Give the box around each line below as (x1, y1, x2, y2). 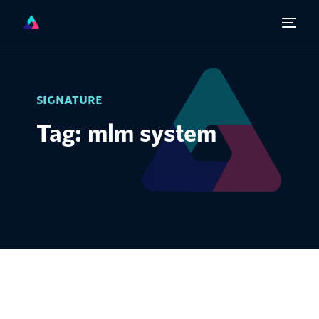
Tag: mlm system (36, 117, 217, 147)
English (38, 276, 80, 292)
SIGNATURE (36, 93, 103, 106)
